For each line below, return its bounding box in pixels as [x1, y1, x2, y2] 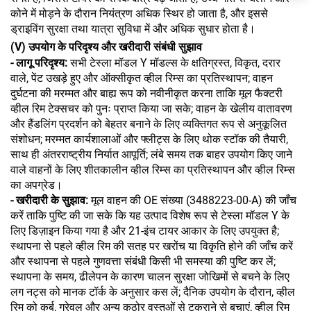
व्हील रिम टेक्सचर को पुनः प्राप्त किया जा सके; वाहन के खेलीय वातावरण [10, 101, 292, 115]
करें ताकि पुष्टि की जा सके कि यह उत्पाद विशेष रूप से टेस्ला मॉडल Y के [10, 208, 289, 222]
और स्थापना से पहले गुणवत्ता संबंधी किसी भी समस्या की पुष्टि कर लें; [10, 254, 276, 268]
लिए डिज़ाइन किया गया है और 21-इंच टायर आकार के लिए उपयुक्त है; [10, 224, 279, 237]
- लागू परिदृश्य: [10, 56, 70, 69]
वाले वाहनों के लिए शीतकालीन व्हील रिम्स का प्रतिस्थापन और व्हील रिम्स [10, 162, 295, 176]
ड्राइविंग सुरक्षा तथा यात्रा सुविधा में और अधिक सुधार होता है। [10, 22, 255, 35]
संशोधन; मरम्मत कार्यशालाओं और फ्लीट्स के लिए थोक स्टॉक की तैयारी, [10, 132, 288, 146]
